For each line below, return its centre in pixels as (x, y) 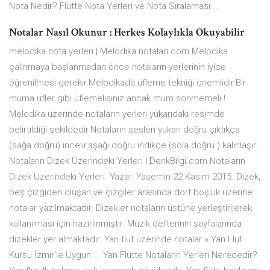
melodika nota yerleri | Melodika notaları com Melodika (118, 52)
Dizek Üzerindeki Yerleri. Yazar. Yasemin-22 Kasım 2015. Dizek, (135, 177)
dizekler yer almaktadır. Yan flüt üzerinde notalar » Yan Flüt (126, 240)
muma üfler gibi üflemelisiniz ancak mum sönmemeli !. (118, 99)
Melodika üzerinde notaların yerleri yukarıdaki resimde (117, 114)
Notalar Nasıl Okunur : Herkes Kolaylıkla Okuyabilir (127, 33)
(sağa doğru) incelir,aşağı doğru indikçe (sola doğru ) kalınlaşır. (133, 146)
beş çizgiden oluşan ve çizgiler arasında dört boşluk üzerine (131, 193)
